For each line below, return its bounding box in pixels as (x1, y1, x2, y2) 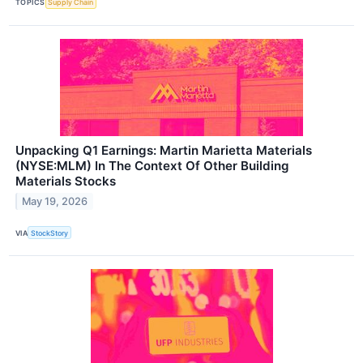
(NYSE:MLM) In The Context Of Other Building (15, 158, 289, 174)
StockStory (31, 228, 69, 237)
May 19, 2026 (22, 194, 88, 207)
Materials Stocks (15, 173, 116, 190)
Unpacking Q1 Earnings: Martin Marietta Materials (15, 143, 312, 159)
